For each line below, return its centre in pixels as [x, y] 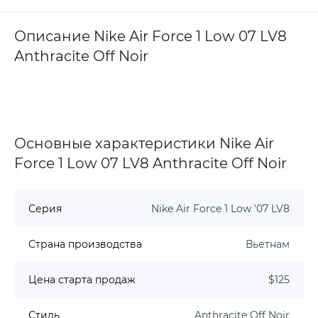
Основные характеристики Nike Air [144, 143]
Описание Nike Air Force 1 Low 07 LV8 [150, 36]
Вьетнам [268, 244]
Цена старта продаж [82, 279]
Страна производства [85, 244]
